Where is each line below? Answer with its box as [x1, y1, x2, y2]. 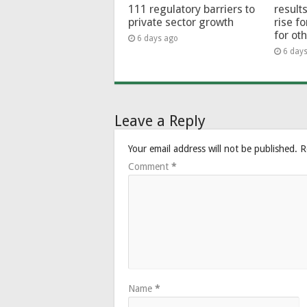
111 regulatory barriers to [128, 2, 255, 16]
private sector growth [128, 15, 234, 29]
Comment [128, 160, 171, 172]
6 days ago [137, 33, 178, 43]
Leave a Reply [114, 112, 206, 130]
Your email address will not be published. [128, 143, 297, 154]
